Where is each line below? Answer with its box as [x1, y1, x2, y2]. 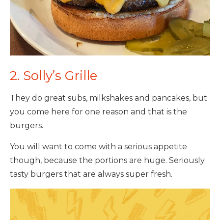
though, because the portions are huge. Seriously [10, 155, 205, 165]
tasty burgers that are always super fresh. [10, 169, 172, 179]
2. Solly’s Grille [10, 67, 97, 83]
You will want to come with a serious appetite [10, 141, 187, 151]
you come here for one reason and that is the [10, 107, 187, 116]
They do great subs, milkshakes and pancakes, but [10, 93, 207, 103]
